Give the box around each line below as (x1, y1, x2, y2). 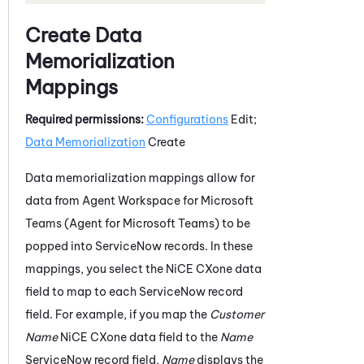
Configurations (146, 111, 228, 127)
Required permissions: (25, 111, 144, 127)
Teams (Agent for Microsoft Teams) (25, 215, 219, 231)
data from (25, 193, 82, 208)
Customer (210, 306, 264, 322)
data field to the (127, 329, 220, 344)
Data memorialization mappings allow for (25, 170, 255, 185)
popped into (25, 238, 95, 253)
